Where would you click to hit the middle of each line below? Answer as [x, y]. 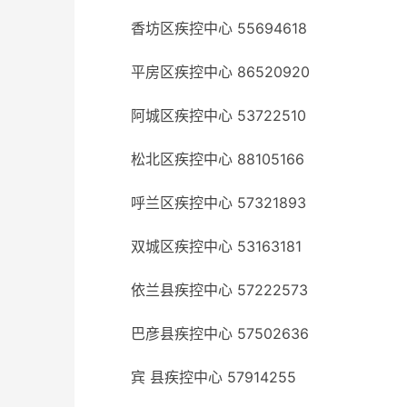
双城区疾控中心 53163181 [216, 246]
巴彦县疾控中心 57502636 [220, 333]
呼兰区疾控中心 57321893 [218, 203]
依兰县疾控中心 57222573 [219, 290]
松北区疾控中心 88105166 [218, 159]
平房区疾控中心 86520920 [220, 72]
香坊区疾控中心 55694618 [219, 28]
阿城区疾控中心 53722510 [218, 115]
